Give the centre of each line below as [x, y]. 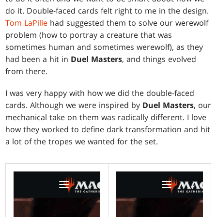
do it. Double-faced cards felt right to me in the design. [107, 11]
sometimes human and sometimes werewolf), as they [104, 47]
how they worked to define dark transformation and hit [108, 130]
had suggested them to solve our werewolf [128, 23]
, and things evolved [159, 59]
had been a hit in [38, 59]
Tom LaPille [27, 23]
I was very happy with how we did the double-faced [100, 93]
